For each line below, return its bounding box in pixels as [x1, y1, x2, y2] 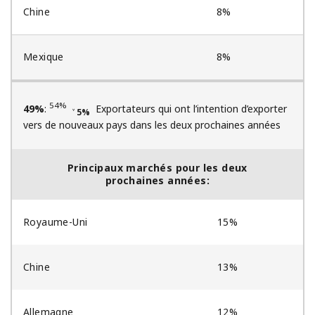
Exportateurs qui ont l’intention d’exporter [90, 101, 287, 115]
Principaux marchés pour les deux [67, 161, 247, 175]
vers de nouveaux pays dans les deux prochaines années [23, 118, 281, 132]
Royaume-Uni [23, 215, 88, 229]
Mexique [23, 49, 64, 63]
